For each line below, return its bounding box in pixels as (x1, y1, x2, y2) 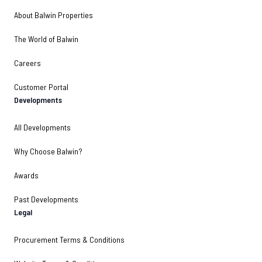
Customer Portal (14, 82, 68, 92)
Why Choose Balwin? (14, 146, 82, 156)
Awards (14, 170, 39, 180)
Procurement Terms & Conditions (14, 235, 125, 244)
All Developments (14, 122, 71, 132)
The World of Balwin (14, 34, 78, 44)
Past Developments (14, 194, 78, 204)
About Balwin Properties (14, 10, 93, 20)
